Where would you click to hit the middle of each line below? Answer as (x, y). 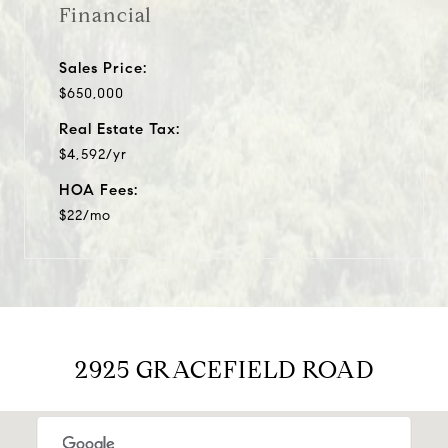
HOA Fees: (98, 189)
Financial (105, 15)
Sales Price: (103, 67)
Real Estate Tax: (119, 128)
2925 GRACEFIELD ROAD (224, 369)
